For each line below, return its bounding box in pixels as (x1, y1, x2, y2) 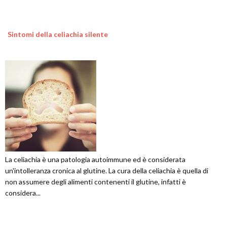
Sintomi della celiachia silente (8, 29, 108, 39)
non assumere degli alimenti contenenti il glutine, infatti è (5, 177, 186, 186)
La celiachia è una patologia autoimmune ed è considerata (5, 155, 185, 164)
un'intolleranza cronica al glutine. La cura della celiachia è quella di (5, 166, 208, 175)
